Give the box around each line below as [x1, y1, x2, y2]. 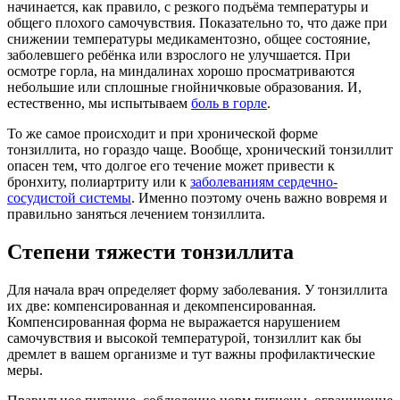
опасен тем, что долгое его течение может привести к [7, 158, 335, 174]
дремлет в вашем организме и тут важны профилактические [7, 346, 375, 362]
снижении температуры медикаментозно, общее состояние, [7, 31, 371, 47]
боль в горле [191, 96, 267, 112]
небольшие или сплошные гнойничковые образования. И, [7, 79, 362, 96]
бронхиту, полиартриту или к [7, 174, 190, 190]
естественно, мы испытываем [7, 96, 191, 112]
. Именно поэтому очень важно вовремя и [131, 190, 387, 206]
